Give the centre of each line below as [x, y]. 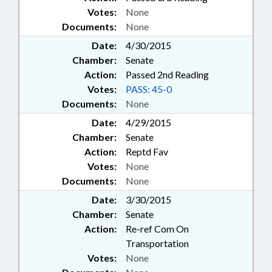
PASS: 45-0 [149, 89]
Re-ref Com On [157, 229]
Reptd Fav [147, 152]
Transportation [157, 243]
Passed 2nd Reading [167, 75]
